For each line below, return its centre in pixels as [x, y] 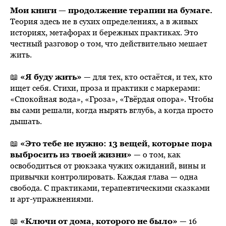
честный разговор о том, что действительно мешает [109, 43]
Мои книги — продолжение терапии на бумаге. [111, 10]
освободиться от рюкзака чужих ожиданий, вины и [108, 165]
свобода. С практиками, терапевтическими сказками [110, 187]
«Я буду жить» [51, 76]
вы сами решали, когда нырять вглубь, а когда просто [112, 110]
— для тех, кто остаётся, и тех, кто [147, 76]
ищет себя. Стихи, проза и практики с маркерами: [105, 88]
